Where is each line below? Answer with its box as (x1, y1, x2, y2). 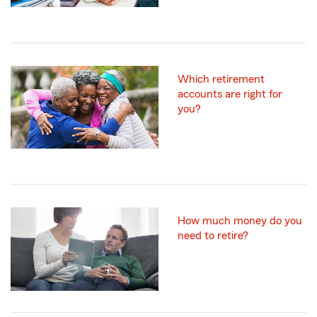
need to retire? (178, 230, 248, 242)
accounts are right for (178, 88, 282, 100)
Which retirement (178, 74, 265, 86)
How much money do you (178, 215, 302, 227)
